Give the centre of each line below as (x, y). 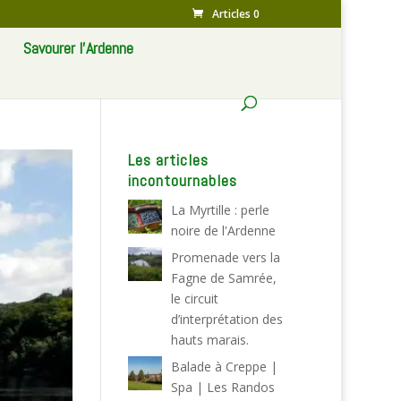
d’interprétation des (226, 319)
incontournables (183, 180)
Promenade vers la (225, 257)
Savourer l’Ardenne (78, 48)
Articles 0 (236, 14)
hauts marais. (209, 340)
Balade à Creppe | (224, 367)
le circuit (194, 299)
